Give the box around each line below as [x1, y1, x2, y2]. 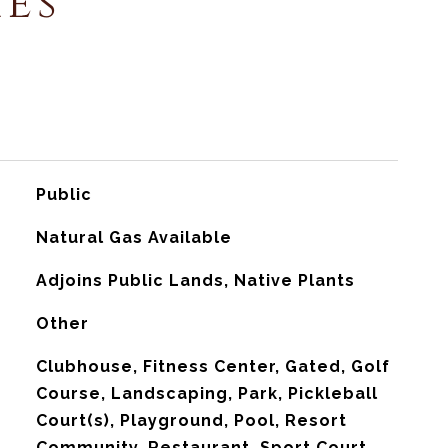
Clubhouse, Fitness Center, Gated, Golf [35, 357, 390, 376]
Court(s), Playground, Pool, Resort [35, 411, 347, 430]
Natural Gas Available [35, 228, 232, 247]
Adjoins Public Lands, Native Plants [35, 271, 355, 290]
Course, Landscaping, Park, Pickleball [35, 384, 378, 403]
